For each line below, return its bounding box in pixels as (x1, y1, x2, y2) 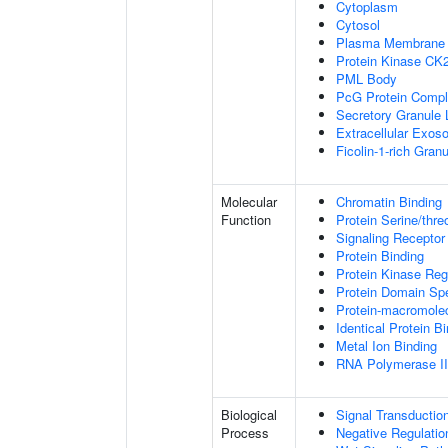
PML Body (336, 69, 397, 88)
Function (221, 210, 271, 229)
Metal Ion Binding (336, 336, 437, 355)
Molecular (221, 192, 277, 211)
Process (221, 423, 269, 442)
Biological (221, 405, 277, 424)
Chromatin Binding (336, 192, 442, 211)
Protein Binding (336, 246, 424, 265)
